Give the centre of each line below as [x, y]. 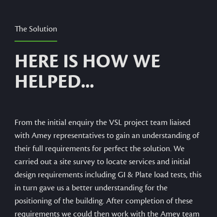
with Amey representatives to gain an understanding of [107, 135]
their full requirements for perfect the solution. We [100, 148]
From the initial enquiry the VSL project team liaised [102, 122]
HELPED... [54, 82]
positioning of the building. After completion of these [104, 201]
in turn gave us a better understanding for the [91, 188]
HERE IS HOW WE [87, 61]
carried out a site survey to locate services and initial [102, 162]
